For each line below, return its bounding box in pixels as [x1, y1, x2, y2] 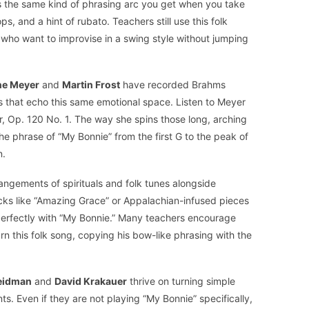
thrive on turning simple [127, 275, 235, 288]
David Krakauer [54, 275, 127, 288]
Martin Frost [62, 79, 120, 91]
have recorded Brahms [120, 79, 226, 91]
